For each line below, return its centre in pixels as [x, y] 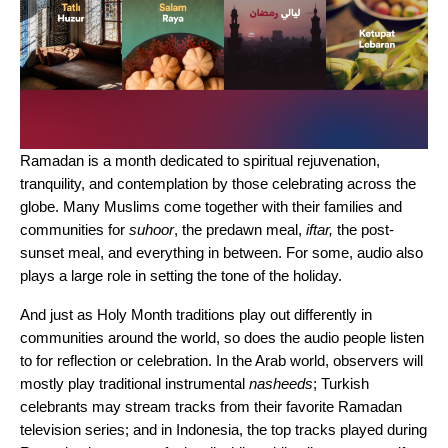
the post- [363, 230]
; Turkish [341, 384]
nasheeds [281, 384]
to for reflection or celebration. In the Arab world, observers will [221, 361]
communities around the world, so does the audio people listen [222, 338]
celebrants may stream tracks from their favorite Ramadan [211, 407]
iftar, [319, 230]
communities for [74, 230]
